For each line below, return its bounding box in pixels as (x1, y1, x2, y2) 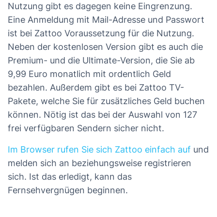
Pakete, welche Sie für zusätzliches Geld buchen (8, 95, 205, 106)
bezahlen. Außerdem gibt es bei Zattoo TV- (8, 82, 184, 93)
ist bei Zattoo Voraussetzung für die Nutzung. (8, 28, 194, 38)
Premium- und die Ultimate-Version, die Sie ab (8, 55, 195, 65)
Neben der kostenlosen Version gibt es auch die (8, 41, 203, 52)
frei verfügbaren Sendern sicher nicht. (8, 123, 164, 133)
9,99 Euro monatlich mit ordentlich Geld (8, 68, 171, 79)
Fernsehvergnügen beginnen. (8, 185, 128, 195)
